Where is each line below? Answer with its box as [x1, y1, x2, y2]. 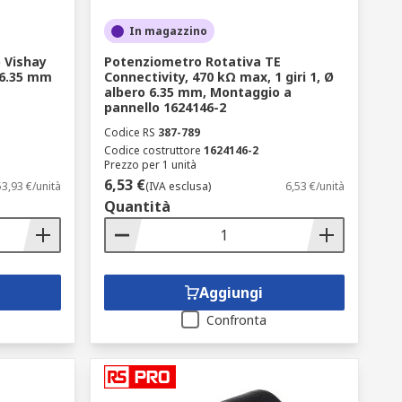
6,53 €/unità [284, 179, 345, 194]
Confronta [206, 311, 267, 328]
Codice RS [103, 125, 155, 140]
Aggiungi [199, 283, 264, 302]
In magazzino [128, 23, 207, 39]
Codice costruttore [103, 143, 201, 158]
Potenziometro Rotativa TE [103, 53, 281, 70]
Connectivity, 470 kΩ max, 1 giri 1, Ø [103, 68, 334, 85]
